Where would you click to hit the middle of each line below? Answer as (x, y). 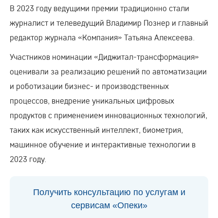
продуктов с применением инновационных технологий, (109, 115)
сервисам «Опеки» (109, 205)
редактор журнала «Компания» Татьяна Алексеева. (102, 37)
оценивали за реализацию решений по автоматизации (108, 71)
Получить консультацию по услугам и (109, 192)
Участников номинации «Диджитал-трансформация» (104, 56)
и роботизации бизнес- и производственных (89, 86)
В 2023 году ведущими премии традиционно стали (100, 8)
